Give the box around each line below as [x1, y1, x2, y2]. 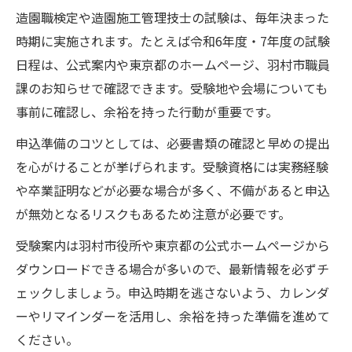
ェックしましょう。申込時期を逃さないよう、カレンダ [16, 283, 329, 302]
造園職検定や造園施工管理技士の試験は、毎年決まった [16, 8, 329, 27]
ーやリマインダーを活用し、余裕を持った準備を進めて [16, 306, 330, 326]
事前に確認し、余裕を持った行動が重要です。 [16, 102, 278, 122]
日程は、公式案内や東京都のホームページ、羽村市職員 [16, 55, 330, 75]
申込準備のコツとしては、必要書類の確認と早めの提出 [16, 134, 330, 153]
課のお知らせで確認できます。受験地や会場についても [16, 79, 328, 98]
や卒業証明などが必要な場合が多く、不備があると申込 [16, 181, 330, 200]
